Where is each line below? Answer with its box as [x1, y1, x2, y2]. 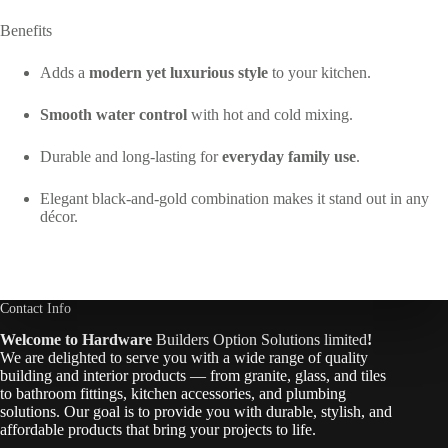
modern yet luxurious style [89, 64, 268, 82]
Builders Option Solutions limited [156, 331, 367, 349]
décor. [40, 208, 78, 226]
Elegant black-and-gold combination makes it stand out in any [40, 190, 429, 208]
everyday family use [222, 148, 356, 166]
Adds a [40, 64, 89, 82]
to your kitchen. [268, 64, 371, 82]
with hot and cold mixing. [187, 106, 353, 124]
